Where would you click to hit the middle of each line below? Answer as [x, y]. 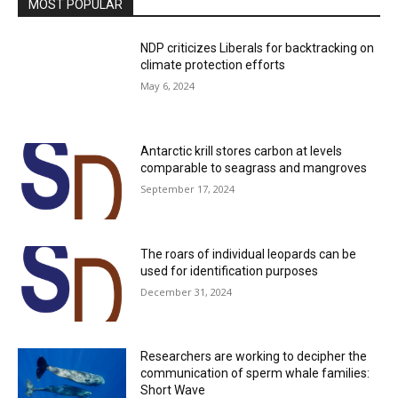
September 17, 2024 [188, 189]
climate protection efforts [213, 65]
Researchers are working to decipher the [254, 357]
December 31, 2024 [187, 291]
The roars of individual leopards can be [249, 254]
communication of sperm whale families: [255, 374]
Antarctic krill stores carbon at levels [242, 151]
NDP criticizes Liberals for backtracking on [258, 48]
